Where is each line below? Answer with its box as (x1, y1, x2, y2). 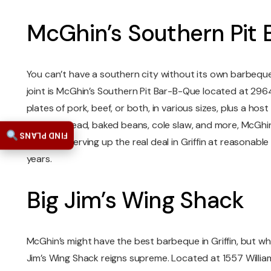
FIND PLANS (18, 130, 68, 141)
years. (26, 152, 52, 166)
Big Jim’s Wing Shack (26, 184, 244, 215)
